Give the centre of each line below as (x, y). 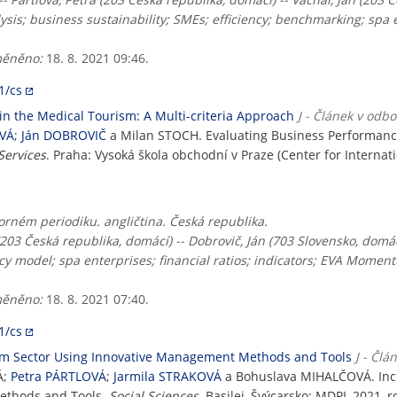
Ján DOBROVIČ (64, 135)
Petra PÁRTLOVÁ (58, 376)
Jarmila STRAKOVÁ (167, 376)
